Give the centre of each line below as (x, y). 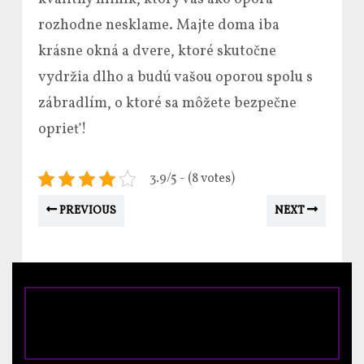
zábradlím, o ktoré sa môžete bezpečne (167, 104)
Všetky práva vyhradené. (182, 335)
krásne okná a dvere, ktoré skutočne (157, 52)
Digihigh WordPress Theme (139, 312)
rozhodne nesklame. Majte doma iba (159, 26)
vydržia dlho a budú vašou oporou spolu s (175, 78)
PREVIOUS (87, 211)
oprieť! (63, 130)
